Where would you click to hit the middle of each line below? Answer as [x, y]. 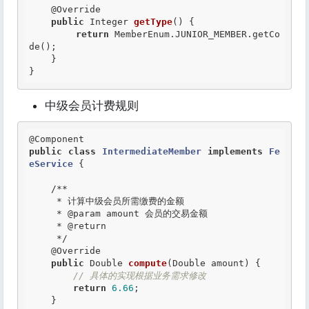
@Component [57, 139]
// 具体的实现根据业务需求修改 [140, 276]
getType [153, 22]
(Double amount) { [214, 263]
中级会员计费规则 [92, 106]
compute [148, 263]
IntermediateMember [152, 151]
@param [81, 213]
